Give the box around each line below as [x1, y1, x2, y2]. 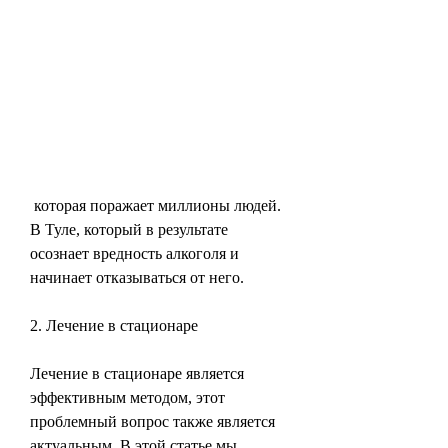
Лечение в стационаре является [30, 364, 244, 382]
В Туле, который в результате [30, 220, 228, 238]
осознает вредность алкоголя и [30, 244, 239, 262]
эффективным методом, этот [30, 388, 225, 406]
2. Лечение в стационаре [30, 316, 198, 334]
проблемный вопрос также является [30, 412, 275, 430]
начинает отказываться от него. [30, 268, 244, 286]
